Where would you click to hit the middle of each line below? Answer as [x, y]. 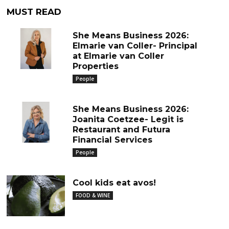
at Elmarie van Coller [118, 56]
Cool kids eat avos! [114, 183]
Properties [95, 66]
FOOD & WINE [93, 195]
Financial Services [112, 140]
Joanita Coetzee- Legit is [128, 119]
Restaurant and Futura [121, 130]
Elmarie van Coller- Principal [135, 46]
